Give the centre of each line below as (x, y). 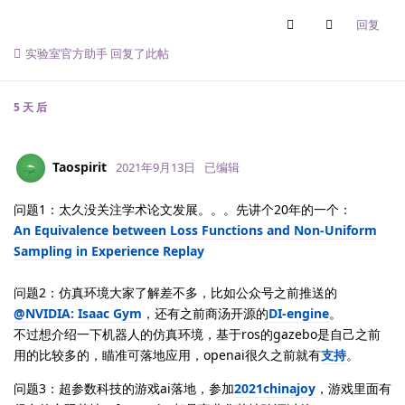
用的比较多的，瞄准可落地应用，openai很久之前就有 (167, 355)
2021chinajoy (275, 389)
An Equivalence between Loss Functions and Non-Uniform (195, 231)
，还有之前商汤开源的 (205, 314)
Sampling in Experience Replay (109, 251)
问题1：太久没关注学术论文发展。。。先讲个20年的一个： (183, 210)
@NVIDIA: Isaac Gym (78, 314)
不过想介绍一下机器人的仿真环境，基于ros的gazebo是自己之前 (197, 334)
